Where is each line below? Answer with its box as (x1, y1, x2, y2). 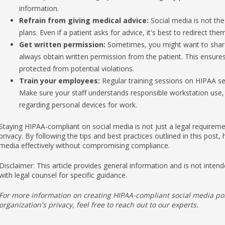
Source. (139, 205, 161, 213)
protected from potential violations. (19, 44, 134, 54)
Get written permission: (19, 20, 105, 30)
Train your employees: (19, 56, 100, 66)
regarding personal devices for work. (19, 80, 137, 90)
